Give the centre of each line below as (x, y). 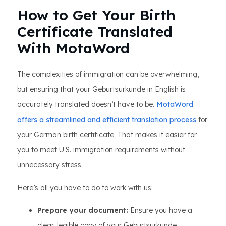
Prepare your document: (83, 210)
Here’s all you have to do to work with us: (85, 188)
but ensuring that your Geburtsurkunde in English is (101, 89)
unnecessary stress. (50, 165)
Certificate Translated (95, 32)
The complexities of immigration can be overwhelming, (108, 74)
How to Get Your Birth (96, 15)
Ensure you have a (160, 210)
